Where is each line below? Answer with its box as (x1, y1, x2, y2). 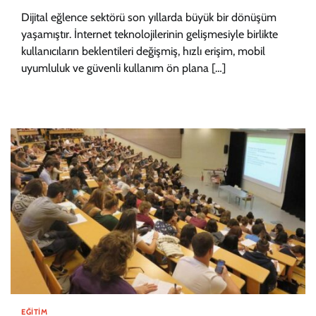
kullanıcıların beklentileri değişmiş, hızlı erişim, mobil (21, 44, 265, 58)
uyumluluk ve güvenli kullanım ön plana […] (21, 61, 226, 75)
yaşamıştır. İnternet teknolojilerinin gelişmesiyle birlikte (21, 28, 278, 41)
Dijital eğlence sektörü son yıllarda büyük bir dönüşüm (21, 11, 276, 24)
